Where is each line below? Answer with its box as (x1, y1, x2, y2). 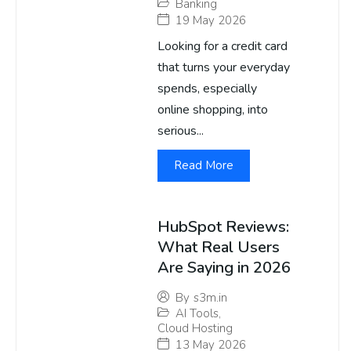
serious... (157, 122, 204, 140)
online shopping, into (157, 101, 268, 119)
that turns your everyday (157, 59, 290, 77)
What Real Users (157, 237, 280, 259)
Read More (174, 157, 233, 174)
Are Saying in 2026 (157, 257, 291, 279)
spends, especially (157, 80, 257, 98)
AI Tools (175, 306, 219, 322)
